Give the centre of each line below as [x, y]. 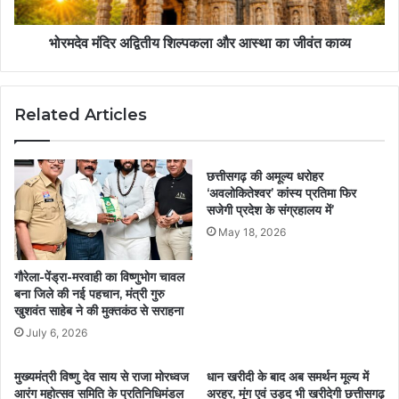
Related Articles [81, 114]
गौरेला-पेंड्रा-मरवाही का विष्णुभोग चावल [99, 277]
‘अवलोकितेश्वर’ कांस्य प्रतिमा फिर [281, 193]
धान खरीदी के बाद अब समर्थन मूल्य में [288, 376]
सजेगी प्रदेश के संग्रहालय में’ [270, 210]
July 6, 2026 [57, 332]
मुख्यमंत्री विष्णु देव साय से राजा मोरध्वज [102, 376]
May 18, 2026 [252, 232]
